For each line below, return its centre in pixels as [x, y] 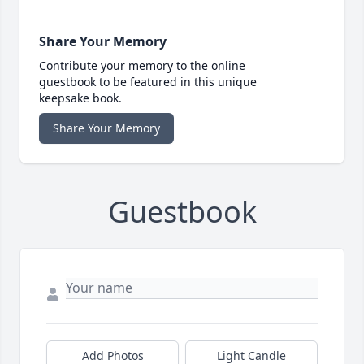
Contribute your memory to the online [142, 65]
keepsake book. [80, 97]
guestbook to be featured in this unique [148, 81]
